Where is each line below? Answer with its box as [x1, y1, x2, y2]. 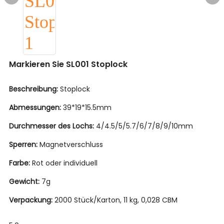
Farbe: [9, 158, 32, 168]
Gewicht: [9, 176, 41, 186]
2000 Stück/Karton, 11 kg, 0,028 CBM [54, 195, 177, 205]
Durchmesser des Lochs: [9, 121, 96, 131]
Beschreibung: [9, 84, 60, 94]
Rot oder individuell [32, 158, 97, 168]
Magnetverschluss [39, 139, 103, 149]
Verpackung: [9, 195, 54, 205]
